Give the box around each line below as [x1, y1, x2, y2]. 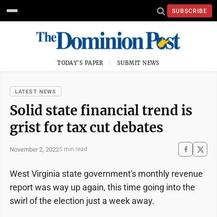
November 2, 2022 [10, 145, 59, 153]
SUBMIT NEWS [117, 60, 160, 66]
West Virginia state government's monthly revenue [10, 169, 203, 179]
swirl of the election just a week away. [10, 196, 155, 206]
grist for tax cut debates [10, 119, 163, 136]
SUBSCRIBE [172, 7, 207, 15]
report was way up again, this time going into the [10, 182, 195, 192]
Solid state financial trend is [10, 102, 192, 119]
